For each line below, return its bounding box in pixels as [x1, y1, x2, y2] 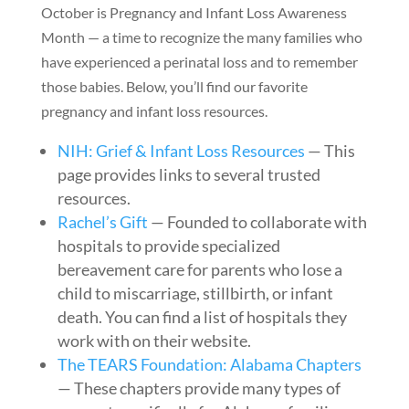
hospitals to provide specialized [57, 235, 280, 256]
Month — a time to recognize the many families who [40, 28, 362, 47]
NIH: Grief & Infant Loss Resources [57, 140, 305, 161]
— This [304, 140, 355, 161]
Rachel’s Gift [57, 211, 148, 232]
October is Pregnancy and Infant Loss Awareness [40, 4, 347, 22]
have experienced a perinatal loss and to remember [40, 53, 358, 71]
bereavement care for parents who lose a [57, 258, 342, 279]
